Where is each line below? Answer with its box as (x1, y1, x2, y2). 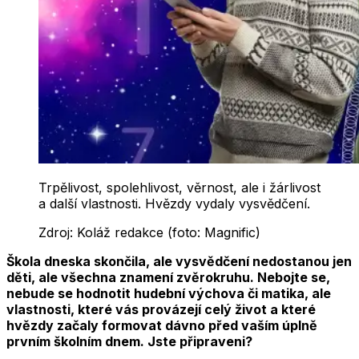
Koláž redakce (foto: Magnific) (77, 224, 260, 241)
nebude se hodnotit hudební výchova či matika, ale (6, 285, 331, 302)
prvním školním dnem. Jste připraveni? (6, 333, 252, 350)
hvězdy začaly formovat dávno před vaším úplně (6, 317, 317, 334)
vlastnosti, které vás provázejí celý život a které (6, 301, 316, 318)
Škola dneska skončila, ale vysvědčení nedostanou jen (6, 253, 352, 270)
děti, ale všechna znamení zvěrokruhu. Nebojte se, (6, 269, 330, 286)
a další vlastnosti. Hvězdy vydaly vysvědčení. (38, 196, 310, 212)
